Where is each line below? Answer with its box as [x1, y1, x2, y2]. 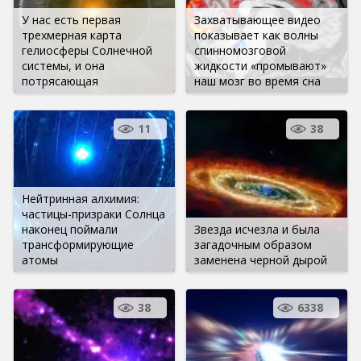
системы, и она [22, 57, 105, 73]
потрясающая [22, 73, 98, 89]
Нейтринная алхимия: [22, 190, 139, 206]
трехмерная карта [22, 27, 122, 43]
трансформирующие [22, 236, 134, 252]
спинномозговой [194, 42, 286, 58]
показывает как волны [194, 27, 318, 43]
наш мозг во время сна [194, 73, 321, 89]
